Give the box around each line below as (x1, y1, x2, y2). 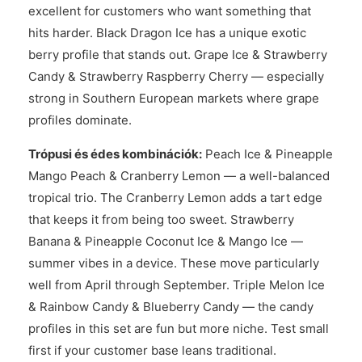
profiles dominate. (28, 112, 132, 128)
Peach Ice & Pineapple (202, 146, 333, 162)
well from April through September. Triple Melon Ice (28, 277, 325, 293)
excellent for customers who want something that (28, 3, 311, 19)
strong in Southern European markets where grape (28, 90, 319, 106)
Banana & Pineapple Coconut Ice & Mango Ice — (28, 234, 303, 249)
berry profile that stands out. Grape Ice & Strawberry (28, 47, 327, 62)
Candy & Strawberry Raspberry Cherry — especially (28, 69, 324, 84)
